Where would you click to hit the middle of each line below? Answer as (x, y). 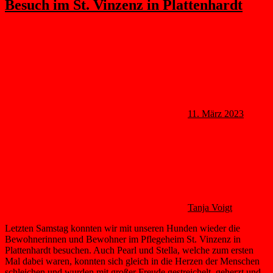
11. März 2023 (216, 113)
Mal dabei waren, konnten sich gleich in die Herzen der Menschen (132, 261)
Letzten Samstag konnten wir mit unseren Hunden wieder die (122, 228)
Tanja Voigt (210, 207)
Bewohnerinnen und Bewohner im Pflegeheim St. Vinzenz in (123, 239)
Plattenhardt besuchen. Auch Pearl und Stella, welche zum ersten (129, 250)
